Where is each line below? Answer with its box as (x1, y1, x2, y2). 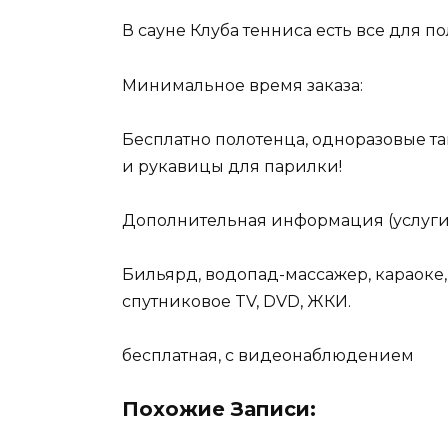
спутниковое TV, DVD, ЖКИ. (122, 292, 351, 312)
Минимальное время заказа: (122, 75, 367, 95)
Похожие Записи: (122, 397, 316, 422)
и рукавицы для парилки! (122, 156, 342, 176)
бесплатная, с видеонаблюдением (122, 346, 414, 366)
